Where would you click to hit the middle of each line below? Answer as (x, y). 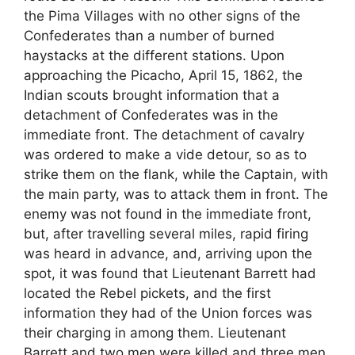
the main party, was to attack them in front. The (176, 194)
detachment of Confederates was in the (151, 115)
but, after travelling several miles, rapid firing (166, 233)
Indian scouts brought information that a (152, 95)
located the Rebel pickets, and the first (147, 293)
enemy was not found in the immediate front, (168, 214)
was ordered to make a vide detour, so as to (165, 154)
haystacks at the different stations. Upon (154, 55)
